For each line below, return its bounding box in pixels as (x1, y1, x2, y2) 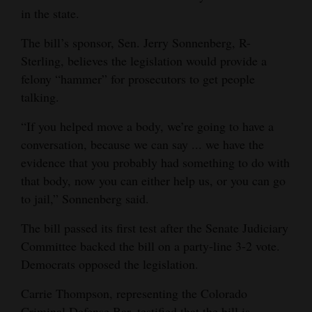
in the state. (21, 4, 79, 22)
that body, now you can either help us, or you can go (21, 171, 286, 189)
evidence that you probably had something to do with (21, 153, 290, 171)
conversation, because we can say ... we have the (21, 135, 264, 153)
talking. (21, 88, 59, 105)
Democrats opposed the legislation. (21, 255, 198, 272)
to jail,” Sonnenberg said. (21, 189, 149, 207)
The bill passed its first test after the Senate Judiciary (21, 219, 288, 236)
